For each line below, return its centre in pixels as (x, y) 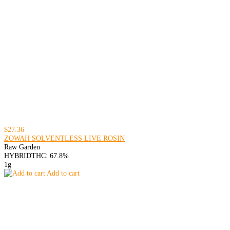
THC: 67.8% (50, 156)
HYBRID (18, 156)
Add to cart (62, 173)
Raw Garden (22, 147)
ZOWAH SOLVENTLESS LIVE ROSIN (64, 138)
